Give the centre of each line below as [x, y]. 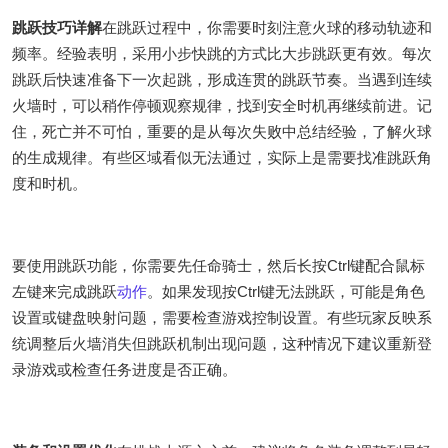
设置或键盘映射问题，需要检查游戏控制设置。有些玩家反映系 [222, 318]
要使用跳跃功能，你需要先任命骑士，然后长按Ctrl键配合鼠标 [218, 266]
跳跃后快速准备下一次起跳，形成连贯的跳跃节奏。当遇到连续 [222, 80]
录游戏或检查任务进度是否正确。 [124, 370]
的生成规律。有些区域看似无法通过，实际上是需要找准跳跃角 [222, 158]
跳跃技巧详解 [57, 28]
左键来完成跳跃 [64, 292]
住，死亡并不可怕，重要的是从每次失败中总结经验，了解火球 [222, 132]
